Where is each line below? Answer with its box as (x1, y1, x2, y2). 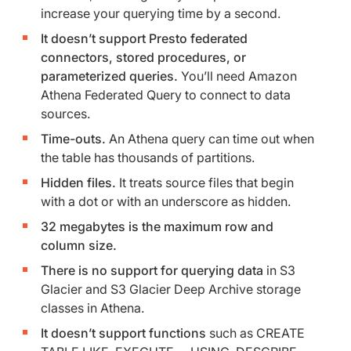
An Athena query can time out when (109, 131, 314, 147)
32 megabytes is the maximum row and (41, 219, 273, 235)
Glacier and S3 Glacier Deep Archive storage (41, 281, 301, 298)
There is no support (41, 262, 157, 279)
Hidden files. (41, 175, 116, 191)
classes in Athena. (41, 300, 144, 317)
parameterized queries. (41, 68, 178, 85)
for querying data (161, 262, 263, 279)
